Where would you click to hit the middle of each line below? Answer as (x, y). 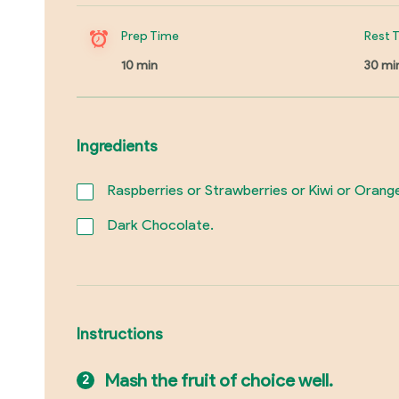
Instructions (119, 333)
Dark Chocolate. (160, 224)
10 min (139, 65)
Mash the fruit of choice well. (219, 380)
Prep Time (150, 36)
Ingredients (117, 146)
